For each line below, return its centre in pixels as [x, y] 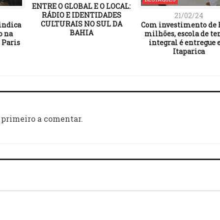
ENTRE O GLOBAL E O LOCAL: [81, 6]
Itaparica [189, 51]
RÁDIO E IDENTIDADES [81, 15]
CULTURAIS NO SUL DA [81, 24]
